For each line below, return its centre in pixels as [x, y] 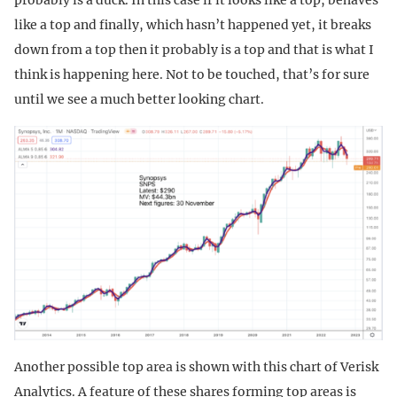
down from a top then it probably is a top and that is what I [194, 49]
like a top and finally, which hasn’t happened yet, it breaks [193, 24]
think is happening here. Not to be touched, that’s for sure [192, 74]
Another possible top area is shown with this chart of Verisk [196, 366]
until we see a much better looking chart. [139, 99]
